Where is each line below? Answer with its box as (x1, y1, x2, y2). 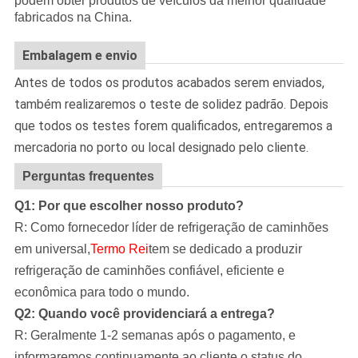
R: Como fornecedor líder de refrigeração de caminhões (14, 221, 328, 235)
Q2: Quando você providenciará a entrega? (14, 307, 275, 321)
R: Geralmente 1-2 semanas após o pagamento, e (14, 328, 296, 343)
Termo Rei (89, 242, 149, 257)
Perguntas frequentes (22, 169, 154, 184)
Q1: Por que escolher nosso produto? (14, 199, 244, 213)
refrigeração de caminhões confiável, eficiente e (14, 264, 284, 278)
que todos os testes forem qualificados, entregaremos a (14, 118, 332, 134)
